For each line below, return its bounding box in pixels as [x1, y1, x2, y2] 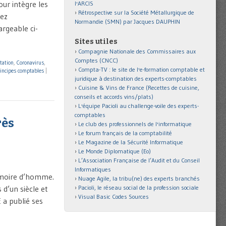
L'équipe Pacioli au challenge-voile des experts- [78, 101, 199, 109]
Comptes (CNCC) [75, 56, 118, 64]
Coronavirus [17, 59, 44, 66]
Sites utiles [75, 37, 118, 46]
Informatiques [75, 165, 111, 173]
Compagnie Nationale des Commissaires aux [78, 47, 196, 55]
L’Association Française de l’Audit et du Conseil [78, 156, 200, 164]
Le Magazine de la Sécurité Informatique [78, 138, 183, 146]
